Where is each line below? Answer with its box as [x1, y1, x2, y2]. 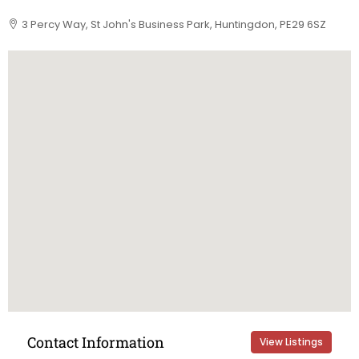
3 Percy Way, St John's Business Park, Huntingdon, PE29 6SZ [22, 17, 326, 32]
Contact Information [27, 332, 164, 352]
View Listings [260, 335, 323, 349]
